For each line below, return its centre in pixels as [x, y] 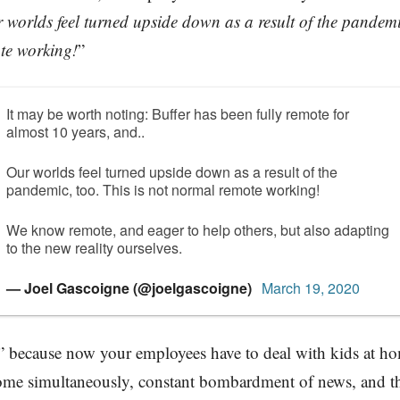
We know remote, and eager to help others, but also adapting [198, 230]
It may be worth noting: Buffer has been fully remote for [178, 114]
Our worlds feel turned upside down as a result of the [172, 172]
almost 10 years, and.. [75, 132]
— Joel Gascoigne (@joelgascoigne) [131, 288]
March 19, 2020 [311, 288]
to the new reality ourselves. [94, 248]
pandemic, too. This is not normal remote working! [163, 190]
